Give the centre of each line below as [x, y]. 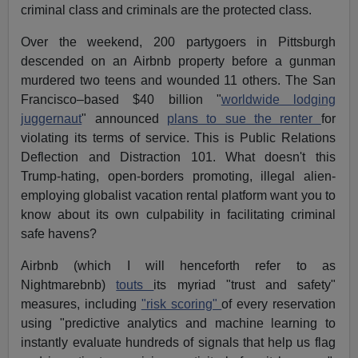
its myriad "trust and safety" [245, 284]
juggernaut [52, 118]
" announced [124, 118]
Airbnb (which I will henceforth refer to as [178, 265]
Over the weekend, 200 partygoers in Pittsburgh [178, 42]
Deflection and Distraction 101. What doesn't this [178, 157]
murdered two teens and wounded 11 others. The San [178, 80]
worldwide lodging [278, 99]
